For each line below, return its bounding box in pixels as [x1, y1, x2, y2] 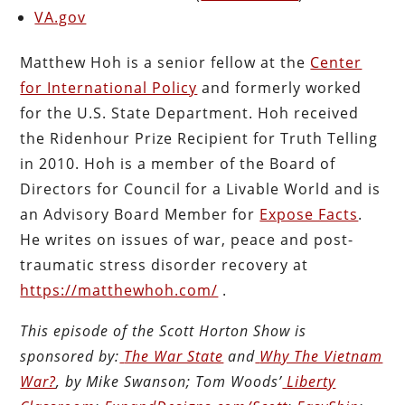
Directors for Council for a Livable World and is [20, 178, 381, 199]
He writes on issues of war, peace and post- [20, 229, 354, 250]
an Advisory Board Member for [20, 203, 260, 224]
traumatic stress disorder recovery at [20, 254, 309, 275]
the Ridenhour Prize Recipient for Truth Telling [20, 127, 379, 148]
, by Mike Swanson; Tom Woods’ [56, 371, 283, 391]
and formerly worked [197, 77, 363, 98]
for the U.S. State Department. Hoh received [20, 102, 360, 123]
